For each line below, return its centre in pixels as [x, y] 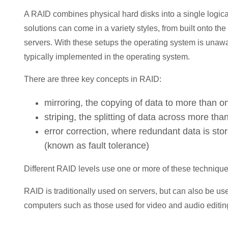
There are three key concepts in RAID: [93, 79]
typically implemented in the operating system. [107, 56]
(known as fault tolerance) [97, 145]
